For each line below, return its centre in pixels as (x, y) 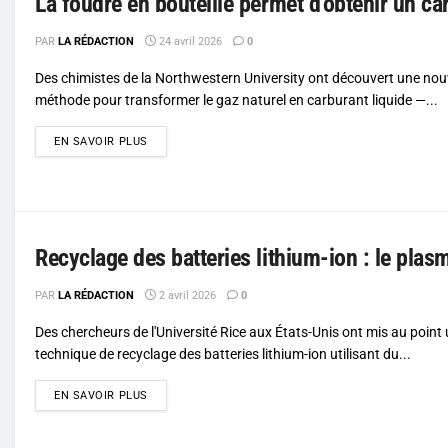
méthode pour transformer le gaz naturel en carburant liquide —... (236, 99)
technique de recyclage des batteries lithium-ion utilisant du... (223, 353)
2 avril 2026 (186, 295)
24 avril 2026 (189, 41)
